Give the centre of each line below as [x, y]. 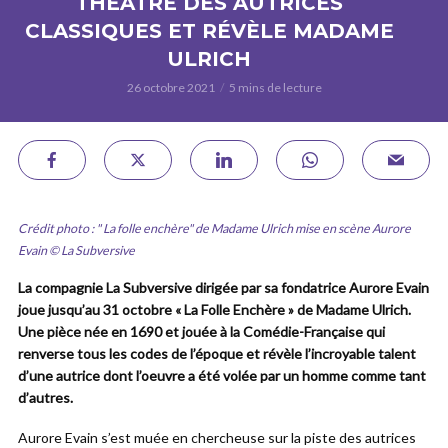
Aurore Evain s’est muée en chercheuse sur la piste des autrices [217, 437]
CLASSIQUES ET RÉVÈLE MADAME [209, 31]
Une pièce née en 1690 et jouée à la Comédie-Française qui [201, 331]
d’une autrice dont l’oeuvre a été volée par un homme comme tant [222, 375]
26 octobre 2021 [170, 87]
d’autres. [45, 397]
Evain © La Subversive [76, 250]
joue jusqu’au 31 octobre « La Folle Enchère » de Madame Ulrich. [214, 309]
